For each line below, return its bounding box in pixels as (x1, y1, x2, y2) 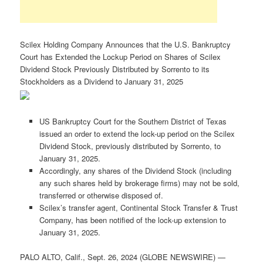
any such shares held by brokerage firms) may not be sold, (39, 177, 240, 188)
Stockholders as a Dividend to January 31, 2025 (20, 75, 184, 87)
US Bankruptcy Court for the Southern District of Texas (39, 115, 227, 127)
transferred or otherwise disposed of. (39, 189, 163, 201)
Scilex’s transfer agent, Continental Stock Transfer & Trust (39, 201, 238, 213)
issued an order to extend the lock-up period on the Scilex (39, 127, 235, 139)
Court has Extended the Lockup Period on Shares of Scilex (20, 50, 221, 62)
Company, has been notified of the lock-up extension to (39, 214, 226, 225)
